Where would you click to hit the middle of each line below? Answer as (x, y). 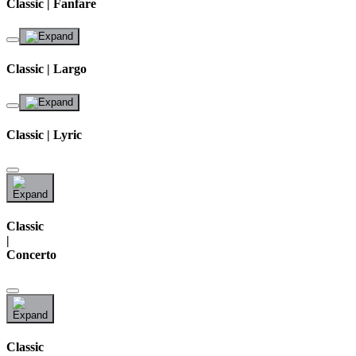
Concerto (31, 255)
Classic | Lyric (44, 134)
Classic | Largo (46, 69)
